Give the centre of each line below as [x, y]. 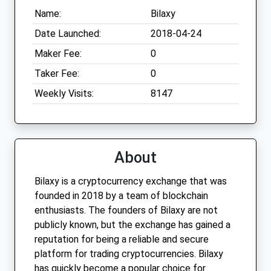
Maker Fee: [58, 54]
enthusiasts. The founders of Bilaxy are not [126, 211]
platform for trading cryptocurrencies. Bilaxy [129, 254]
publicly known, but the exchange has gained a [132, 225]
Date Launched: [68, 34]
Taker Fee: [57, 74]
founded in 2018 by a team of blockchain [121, 196]
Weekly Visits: [64, 94]
